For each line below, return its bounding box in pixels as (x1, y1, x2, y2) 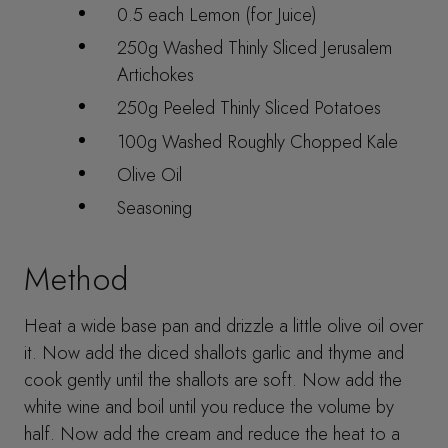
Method (24, 255, 129, 302)
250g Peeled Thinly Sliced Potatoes (117, 94, 382, 122)
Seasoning (117, 194, 193, 222)
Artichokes (117, 60, 195, 88)
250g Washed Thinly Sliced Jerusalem (117, 33, 393, 61)
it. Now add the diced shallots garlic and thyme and (24, 338, 405, 366)
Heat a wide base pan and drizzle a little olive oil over (24, 311, 424, 339)
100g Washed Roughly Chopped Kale (117, 127, 399, 155)
